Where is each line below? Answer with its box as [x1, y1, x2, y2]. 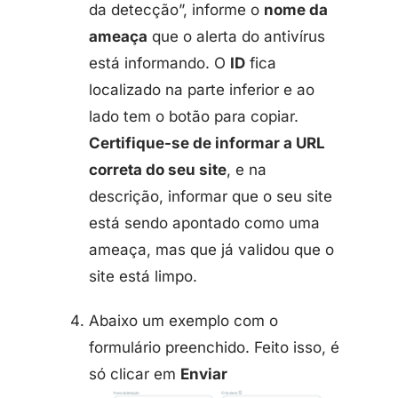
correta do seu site [89, 161, 227, 179]
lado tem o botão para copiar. [89, 107, 298, 126]
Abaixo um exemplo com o [89, 312, 278, 330]
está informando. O [89, 54, 230, 73]
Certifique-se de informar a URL [89, 134, 325, 153]
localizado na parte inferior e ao [89, 81, 314, 99]
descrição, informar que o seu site [89, 187, 332, 206]
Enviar [180, 365, 227, 384]
